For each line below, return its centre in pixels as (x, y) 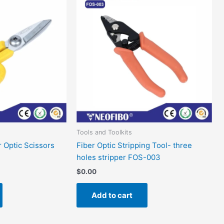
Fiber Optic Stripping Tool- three (134, 145)
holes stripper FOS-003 (119, 157)
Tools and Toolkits (104, 132)
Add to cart (112, 195)
